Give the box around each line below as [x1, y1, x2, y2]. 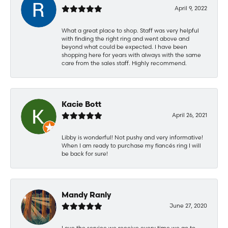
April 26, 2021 [172, 111, 207, 119]
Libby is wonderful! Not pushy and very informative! [62, 133, 203, 141]
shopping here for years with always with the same [62, 51, 201, 59]
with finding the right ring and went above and [62, 35, 189, 42]
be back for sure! [62, 150, 108, 157]
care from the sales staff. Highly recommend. [62, 59, 187, 67]
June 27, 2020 [169, 202, 207, 209]
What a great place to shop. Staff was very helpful [62, 26, 199, 34]
